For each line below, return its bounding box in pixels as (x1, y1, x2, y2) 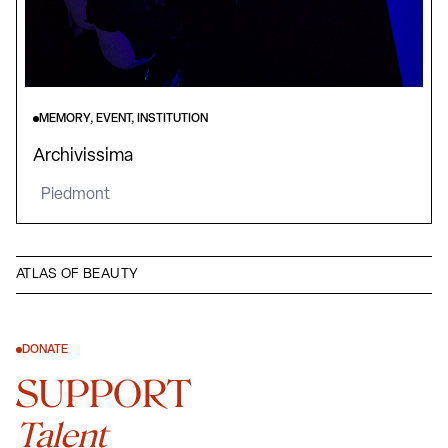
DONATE (22, 344, 68, 356)
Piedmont (41, 187, 110, 203)
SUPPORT (16, 372, 191, 415)
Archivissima (33, 147, 133, 166)
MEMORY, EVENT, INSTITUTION (39, 113, 208, 125)
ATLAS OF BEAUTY (16, 267, 139, 282)
